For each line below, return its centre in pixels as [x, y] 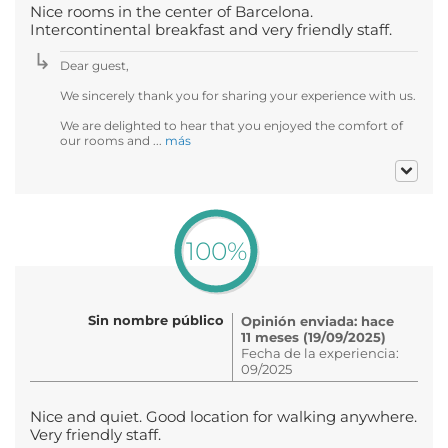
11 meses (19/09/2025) [313, 336]
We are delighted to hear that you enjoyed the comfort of [231, 125]
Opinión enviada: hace [317, 320]
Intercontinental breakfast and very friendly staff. [211, 29]
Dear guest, [94, 65]
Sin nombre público [156, 319]
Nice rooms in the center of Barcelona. [171, 11]
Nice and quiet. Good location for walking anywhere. [223, 416]
